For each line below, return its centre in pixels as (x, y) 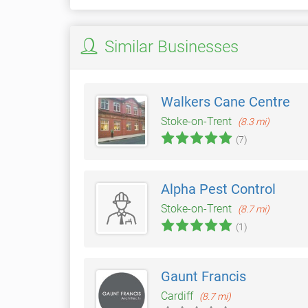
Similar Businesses (169, 47)
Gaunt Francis (203, 277)
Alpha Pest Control (218, 189)
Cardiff (178, 296)
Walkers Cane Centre (225, 102)
